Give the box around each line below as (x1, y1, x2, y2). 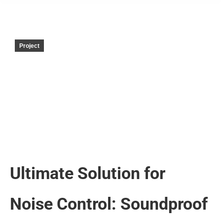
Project (19, 42, 39, 49)
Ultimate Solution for (10, 163, 165, 183)
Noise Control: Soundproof (10, 194, 208, 214)
